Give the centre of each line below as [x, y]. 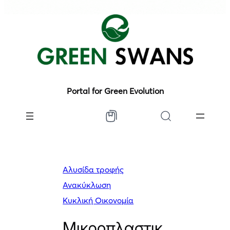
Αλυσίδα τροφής [93, 170]
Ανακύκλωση [87, 185]
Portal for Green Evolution [115, 91]
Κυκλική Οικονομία [98, 200]
